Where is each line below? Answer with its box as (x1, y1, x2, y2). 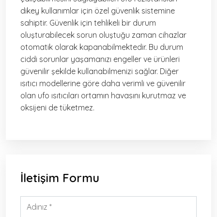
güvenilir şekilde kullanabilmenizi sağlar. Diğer (20, 66, 179, 77)
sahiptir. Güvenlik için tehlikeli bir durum (20, 18, 156, 28)
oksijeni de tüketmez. (20, 103, 94, 113)
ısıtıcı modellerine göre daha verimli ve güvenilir (20, 78, 186, 89)
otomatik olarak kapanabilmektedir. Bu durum (20, 42, 183, 52)
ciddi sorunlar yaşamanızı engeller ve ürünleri (20, 54, 180, 64)
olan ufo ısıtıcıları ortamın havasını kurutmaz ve (20, 91, 186, 101)
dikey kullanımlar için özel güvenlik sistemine (20, 6, 175, 16)
